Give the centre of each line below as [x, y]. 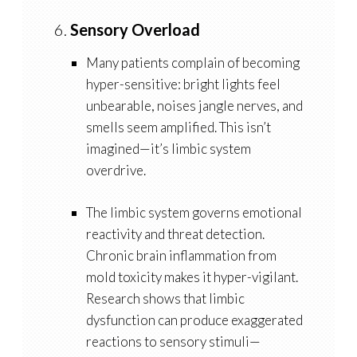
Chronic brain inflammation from [181, 256]
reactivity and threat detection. [175, 234]
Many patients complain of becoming [192, 63]
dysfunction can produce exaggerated [194, 320]
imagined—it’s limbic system [168, 149]
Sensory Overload [135, 30]
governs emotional [245, 213]
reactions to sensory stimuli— [173, 342]
